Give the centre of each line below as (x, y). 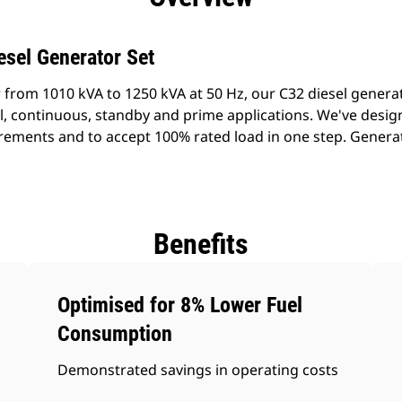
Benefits (201, 244)
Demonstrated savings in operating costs (198, 370)
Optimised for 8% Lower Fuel (180, 305)
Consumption (115, 334)
